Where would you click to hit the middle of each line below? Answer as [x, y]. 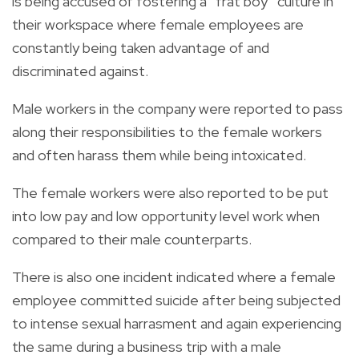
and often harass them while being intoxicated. [159, 155]
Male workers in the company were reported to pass [177, 108]
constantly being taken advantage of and [141, 47]
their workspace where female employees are [158, 24]
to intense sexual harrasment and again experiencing [177, 323]
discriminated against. [80, 71]
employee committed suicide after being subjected [176, 300]
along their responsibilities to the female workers [167, 131]
